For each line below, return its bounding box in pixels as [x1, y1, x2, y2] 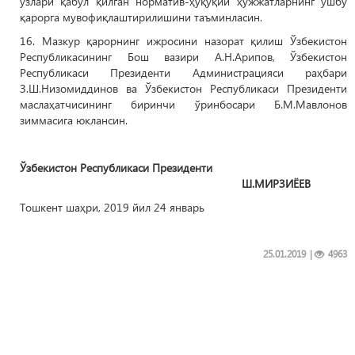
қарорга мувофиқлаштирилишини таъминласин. [20, 10, 262, 25]
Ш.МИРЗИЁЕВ [20, 176, 311, 191]
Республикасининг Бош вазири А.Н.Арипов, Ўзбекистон [20, 49, 347, 64]
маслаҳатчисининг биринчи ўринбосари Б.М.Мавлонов [20, 97, 347, 112]
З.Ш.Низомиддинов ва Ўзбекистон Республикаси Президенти [20, 81, 347, 96]
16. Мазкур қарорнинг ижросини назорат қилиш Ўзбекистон [20, 33, 347, 48]
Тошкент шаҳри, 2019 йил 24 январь [20, 200, 204, 215]
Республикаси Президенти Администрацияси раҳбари [20, 65, 347, 80]
